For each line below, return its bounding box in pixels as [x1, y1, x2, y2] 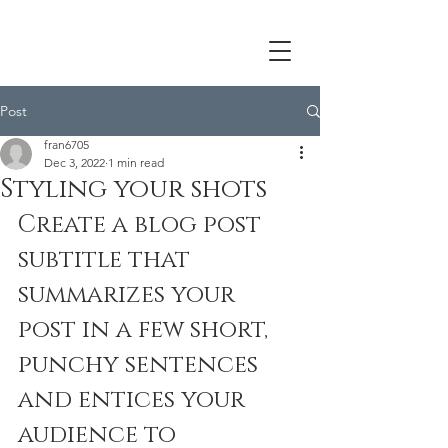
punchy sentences [18, 349, 264, 381]
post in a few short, [18, 314, 274, 346]
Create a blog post [18, 209, 267, 241]
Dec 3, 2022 [44, 155, 105, 170]
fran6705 [44, 137, 89, 152]
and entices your [18, 384, 251, 416]
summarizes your [18, 279, 241, 311]
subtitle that [18, 244, 196, 276]
